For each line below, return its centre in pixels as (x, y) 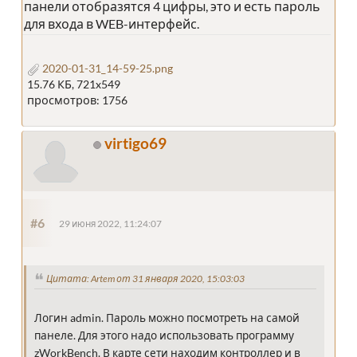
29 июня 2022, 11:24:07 (110, 224)
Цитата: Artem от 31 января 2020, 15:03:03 (145, 279)
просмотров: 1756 (77, 100)
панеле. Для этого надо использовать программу (164, 336)
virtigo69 (135, 143)
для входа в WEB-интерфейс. (112, 24)
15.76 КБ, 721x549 (74, 84)
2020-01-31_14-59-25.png (106, 69)
